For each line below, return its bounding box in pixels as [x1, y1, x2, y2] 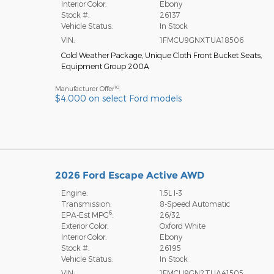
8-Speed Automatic [160, 199, 231, 208]
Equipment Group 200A [61, 61, 149, 70]
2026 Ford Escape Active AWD [54, 169, 204, 181]
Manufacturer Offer [54, 84, 114, 92]
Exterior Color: [61, 221, 108, 230]
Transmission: [61, 199, 111, 208]
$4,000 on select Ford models [54, 92, 182, 103]
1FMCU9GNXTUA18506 [160, 35, 244, 44]
